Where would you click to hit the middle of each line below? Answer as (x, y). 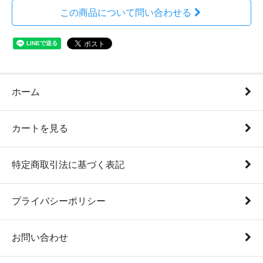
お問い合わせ (40, 237)
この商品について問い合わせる (125, 13)
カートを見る (40, 128)
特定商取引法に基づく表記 (68, 165)
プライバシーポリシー (59, 201)
